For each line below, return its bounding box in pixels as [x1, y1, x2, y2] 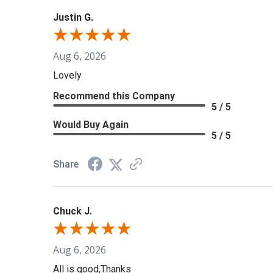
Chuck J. [53, 205, 92, 218]
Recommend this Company [53, 90, 175, 102]
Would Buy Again [53, 119, 129, 131]
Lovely [53, 69, 82, 82]
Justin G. [53, 12, 93, 24]
